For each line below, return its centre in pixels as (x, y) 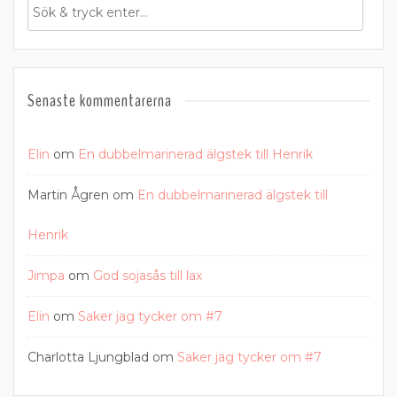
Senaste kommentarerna (100, 101)
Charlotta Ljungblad (88, 357)
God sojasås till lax (148, 276)
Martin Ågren (68, 195)
